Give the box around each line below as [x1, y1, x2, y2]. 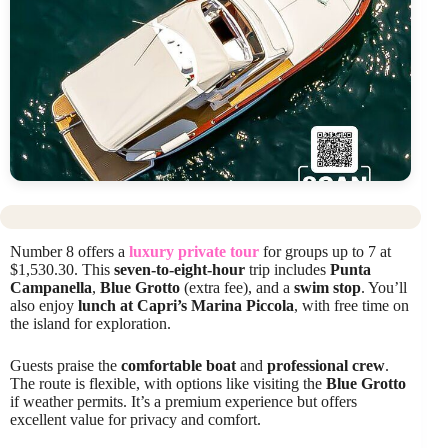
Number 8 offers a [10, 243, 129, 261]
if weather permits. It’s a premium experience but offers [10, 393, 357, 411]
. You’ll [361, 279, 407, 297]
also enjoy [10, 297, 78, 315]
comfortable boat [121, 357, 236, 375]
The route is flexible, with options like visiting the [10, 375, 326, 393]
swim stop [294, 279, 361, 297]
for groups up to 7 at [259, 243, 391, 261]
